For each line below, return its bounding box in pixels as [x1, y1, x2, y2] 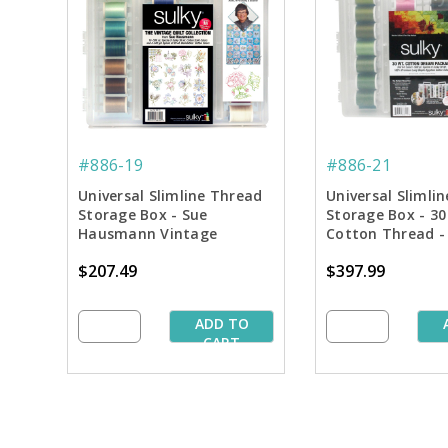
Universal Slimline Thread [78, 186, 263, 205]
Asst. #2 [326, 243, 384, 262]
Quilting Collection [78, 243, 214, 262]
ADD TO [194, 313, 249, 333]
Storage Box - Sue [78, 205, 208, 224]
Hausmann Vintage [78, 224, 217, 243]
